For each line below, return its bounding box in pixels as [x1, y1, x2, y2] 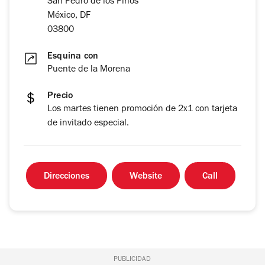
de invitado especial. [47, 119, 129, 129]
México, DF [47, 11, 91, 21]
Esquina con [47, 52, 99, 62]
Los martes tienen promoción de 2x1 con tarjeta [47, 105, 237, 115]
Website [130, 172, 162, 182]
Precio [47, 92, 73, 102]
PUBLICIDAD [114, 256, 151, 264]
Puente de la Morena [47, 65, 130, 75]
